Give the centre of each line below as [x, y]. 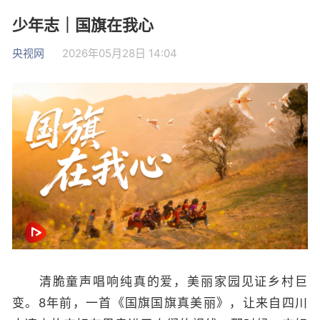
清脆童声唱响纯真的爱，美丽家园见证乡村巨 [160, 281]
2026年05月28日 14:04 [120, 53]
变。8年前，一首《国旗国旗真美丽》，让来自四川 [160, 303]
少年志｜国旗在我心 [83, 25]
